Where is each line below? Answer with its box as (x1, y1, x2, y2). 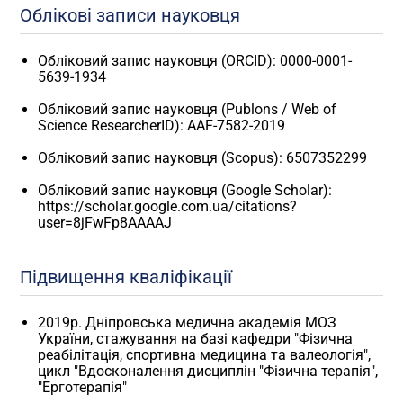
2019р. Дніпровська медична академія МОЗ (38, 314, 337, 332)
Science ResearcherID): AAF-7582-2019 (38, 116, 286, 134)
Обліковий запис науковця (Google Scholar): (38, 181, 333, 199)
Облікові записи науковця (20, 4, 241, 26)
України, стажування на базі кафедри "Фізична (38, 330, 354, 348)
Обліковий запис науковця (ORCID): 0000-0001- (38, 51, 353, 69)
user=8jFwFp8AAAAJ (38, 213, 173, 231)
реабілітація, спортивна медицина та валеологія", (38, 346, 372, 364)
